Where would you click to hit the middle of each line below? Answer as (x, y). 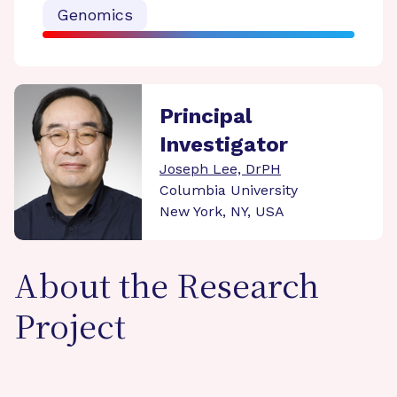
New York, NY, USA (222, 211)
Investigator (224, 144)
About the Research (167, 289)
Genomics (95, 15)
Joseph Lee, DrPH (220, 169)
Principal (206, 116)
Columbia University (229, 190)
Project (70, 330)
